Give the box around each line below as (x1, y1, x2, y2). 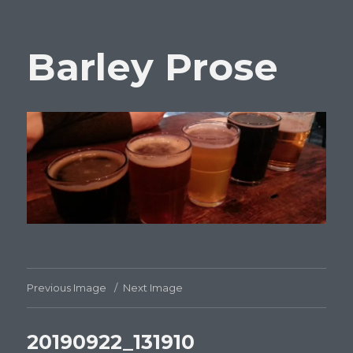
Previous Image (27, 281, 107, 295)
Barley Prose (27, 44, 279, 90)
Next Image (123, 281, 184, 295)
